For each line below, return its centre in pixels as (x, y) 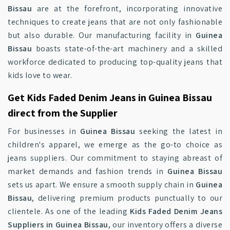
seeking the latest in (179, 131)
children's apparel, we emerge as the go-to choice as (115, 145)
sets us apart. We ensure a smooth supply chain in (102, 185)
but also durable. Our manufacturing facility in (102, 35)
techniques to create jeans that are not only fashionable (115, 22)
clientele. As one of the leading (69, 211)
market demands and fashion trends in (88, 171)
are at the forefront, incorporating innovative (127, 8)
